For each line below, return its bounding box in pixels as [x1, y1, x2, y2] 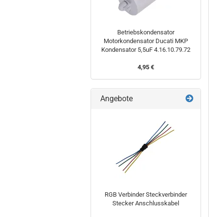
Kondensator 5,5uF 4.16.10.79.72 [101, 46, 190, 53]
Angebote [98, 93, 133, 103]
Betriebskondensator [117, 28, 174, 36]
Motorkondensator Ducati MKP [103, 37, 188, 45]
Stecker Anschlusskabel [112, 199, 179, 207]
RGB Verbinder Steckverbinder [104, 190, 187, 198]
